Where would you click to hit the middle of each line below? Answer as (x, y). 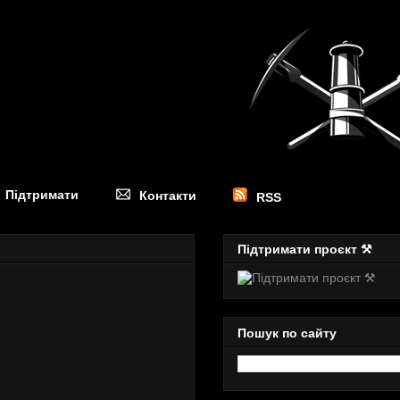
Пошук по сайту (287, 333)
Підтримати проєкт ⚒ (305, 250)
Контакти (168, 196)
